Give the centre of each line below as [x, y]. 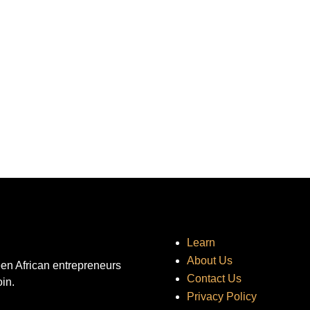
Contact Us [214, 278]
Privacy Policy [221, 296]
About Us [209, 260]
